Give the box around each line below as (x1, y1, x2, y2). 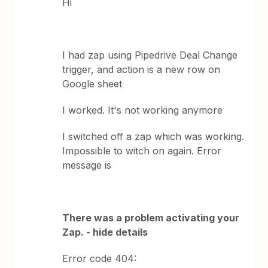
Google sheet (62, 78, 123, 90)
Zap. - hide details (62, 226, 148, 238)
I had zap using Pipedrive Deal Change (62, 49, 238, 61)
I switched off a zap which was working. (62, 130, 245, 142)
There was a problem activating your (62, 212, 240, 224)
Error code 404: (62, 252, 137, 264)
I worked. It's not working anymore (62, 104, 223, 116)
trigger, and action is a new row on (62, 63, 221, 75)
